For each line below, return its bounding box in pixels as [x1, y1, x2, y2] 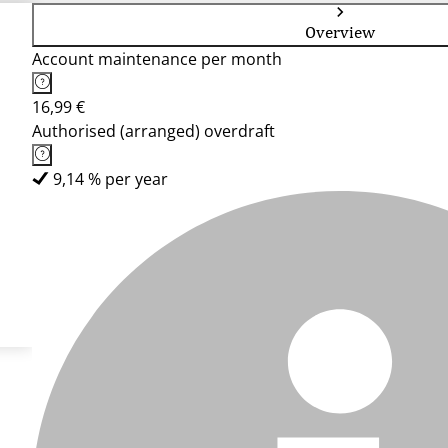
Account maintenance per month [32, 48, 282, 70]
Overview [305, 22, 375, 42]
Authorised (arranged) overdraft [32, 120, 275, 142]
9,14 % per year [53, 168, 168, 190]
